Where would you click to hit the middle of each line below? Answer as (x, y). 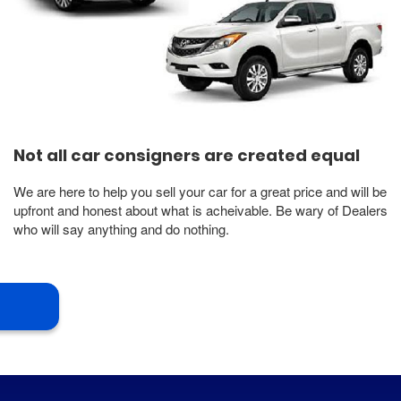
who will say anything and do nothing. (121, 229)
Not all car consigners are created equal (187, 156)
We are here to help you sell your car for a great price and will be (200, 192)
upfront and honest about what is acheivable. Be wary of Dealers (200, 210)
